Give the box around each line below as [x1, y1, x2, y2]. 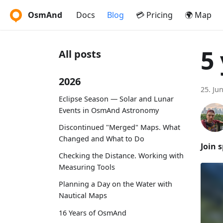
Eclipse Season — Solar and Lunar [59, 94, 174, 104]
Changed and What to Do [59, 133, 144, 143]
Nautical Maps [59, 191, 107, 201]
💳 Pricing [136, 9, 173, 20]
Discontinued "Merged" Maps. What [59, 122, 180, 132]
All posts [59, 47, 101, 61]
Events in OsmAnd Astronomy [59, 105, 159, 115]
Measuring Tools [59, 162, 115, 172]
